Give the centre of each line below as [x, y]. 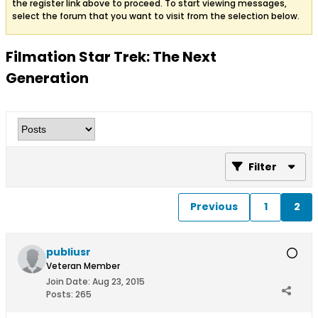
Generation [47, 78]
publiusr [68, 252]
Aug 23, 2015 [119, 281]
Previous [214, 207]
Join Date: [68, 281]
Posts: [60, 294]
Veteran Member [83, 265]
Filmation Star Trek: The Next [111, 56]
